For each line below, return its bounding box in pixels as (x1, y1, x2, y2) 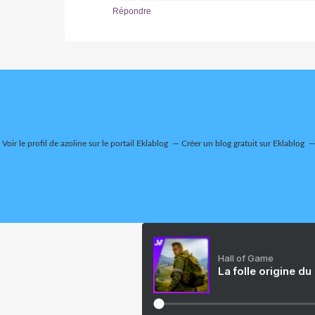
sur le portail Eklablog (86, 139, 168, 148)
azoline (60, 139, 86, 148)
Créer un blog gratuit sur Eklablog (181, 139, 304, 148)
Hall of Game (218, 252, 274, 264)
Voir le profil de (1, 139, 60, 148)
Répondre (112, 6, 151, 16)
